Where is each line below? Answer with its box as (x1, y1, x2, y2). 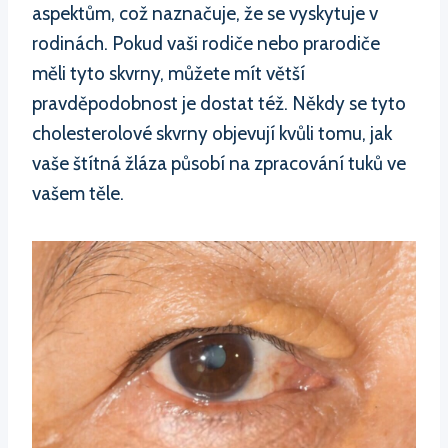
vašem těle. (32, 181, 124, 205)
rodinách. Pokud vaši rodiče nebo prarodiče (32, 31, 380, 55)
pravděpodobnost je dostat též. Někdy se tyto (32, 91, 406, 115)
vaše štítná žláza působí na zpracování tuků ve (32, 151, 406, 175)
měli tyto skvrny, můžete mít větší (32, 61, 305, 85)
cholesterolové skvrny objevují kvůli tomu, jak (32, 121, 392, 145)
